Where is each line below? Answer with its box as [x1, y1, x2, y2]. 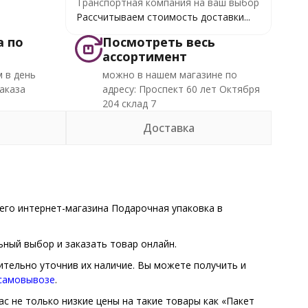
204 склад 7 [102, 97, 157, 110]
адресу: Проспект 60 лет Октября [102, 82, 261, 96]
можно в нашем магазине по [102, 68, 238, 81]
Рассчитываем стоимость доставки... [76, 10, 250, 23]
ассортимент [102, 48, 188, 65]
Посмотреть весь [102, 34, 216, 50]
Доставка [142, 120, 195, 135]
